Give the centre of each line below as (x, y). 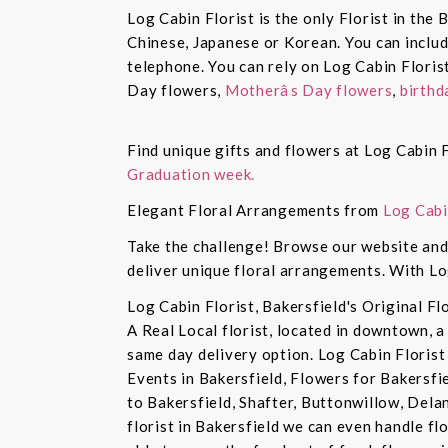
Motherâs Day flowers (307, 90)
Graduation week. (191, 174)
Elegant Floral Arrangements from (255, 210)
